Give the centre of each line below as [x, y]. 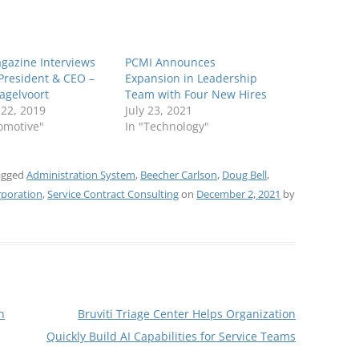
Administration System [81, 174]
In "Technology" [167, 126]
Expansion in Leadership [192, 78]
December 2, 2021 [238, 194]
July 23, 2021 [159, 110]
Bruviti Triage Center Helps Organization [186, 313]
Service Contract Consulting [113, 194]
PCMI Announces [171, 62]
